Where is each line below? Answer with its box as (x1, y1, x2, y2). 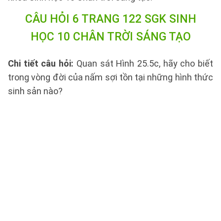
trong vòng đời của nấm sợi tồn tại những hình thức (8, 72, 213, 82)
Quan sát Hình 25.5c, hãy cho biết (76, 58, 214, 69)
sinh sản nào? (8, 86, 63, 96)
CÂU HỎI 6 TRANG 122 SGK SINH (25, 12, 196, 26)
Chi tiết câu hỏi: (8, 58, 76, 69)
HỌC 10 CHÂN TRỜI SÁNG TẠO (30, 30, 191, 43)
